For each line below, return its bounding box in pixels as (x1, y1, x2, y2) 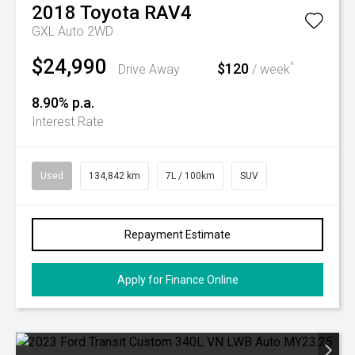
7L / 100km (166, 170, 215, 181)
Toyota (80, 2, 139, 24)
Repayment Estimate (124, 228, 231, 241)
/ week (249, 62, 290, 77)
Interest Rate (32, 114, 104, 129)
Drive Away (118, 62, 180, 77)
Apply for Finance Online (116, 273, 239, 286)
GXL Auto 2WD (32, 24, 113, 39)
